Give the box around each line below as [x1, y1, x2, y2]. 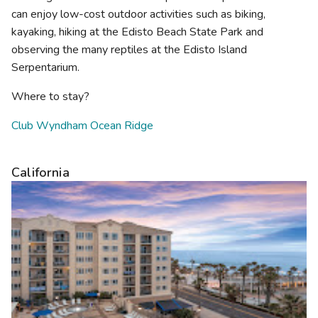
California [11, 163, 70, 181]
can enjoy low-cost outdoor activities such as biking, [11, 6, 265, 22]
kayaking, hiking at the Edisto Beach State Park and [11, 23, 263, 40]
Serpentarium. [11, 59, 79, 75]
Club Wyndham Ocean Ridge [11, 117, 153, 133]
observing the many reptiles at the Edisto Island [11, 41, 247, 57]
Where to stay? [11, 88, 89, 104]
